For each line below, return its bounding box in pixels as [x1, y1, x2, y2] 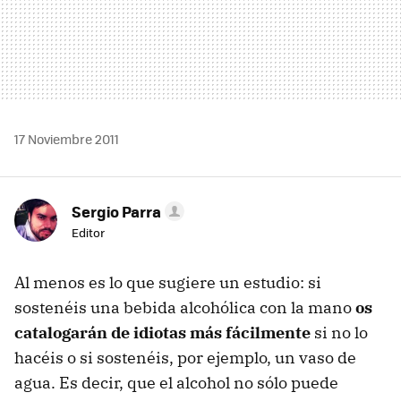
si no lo [311, 321, 368, 343]
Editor [72, 223, 105, 241]
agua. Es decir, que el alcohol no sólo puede [14, 371, 338, 393]
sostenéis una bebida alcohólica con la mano [14, 296, 355, 318]
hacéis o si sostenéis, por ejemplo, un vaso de [14, 346, 356, 368]
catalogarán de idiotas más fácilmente [14, 321, 311, 343]
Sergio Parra [72, 200, 161, 222]
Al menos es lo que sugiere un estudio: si [14, 271, 321, 293]
